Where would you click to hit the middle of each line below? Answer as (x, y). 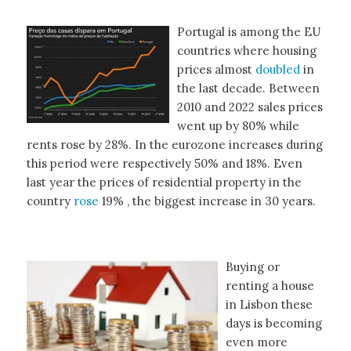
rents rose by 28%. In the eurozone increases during (174, 144)
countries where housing (246, 50)
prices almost (216, 69)
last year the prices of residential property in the (164, 182)
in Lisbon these (269, 305)
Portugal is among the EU (248, 31)
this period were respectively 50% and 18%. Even (164, 163)
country (50, 201)
